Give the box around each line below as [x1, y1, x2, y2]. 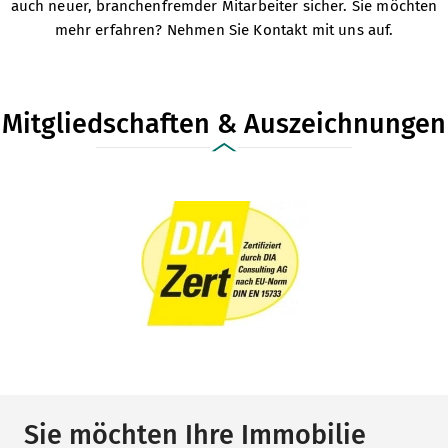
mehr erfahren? [54, 21, 167, 40]
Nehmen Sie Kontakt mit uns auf [166, 21, 390, 40]
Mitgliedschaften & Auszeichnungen [2, 108, 446, 141]
